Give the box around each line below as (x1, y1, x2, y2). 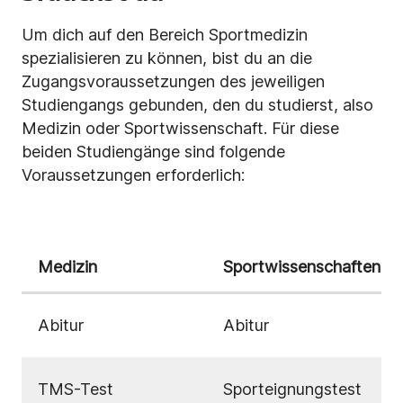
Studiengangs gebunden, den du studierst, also (22, 95, 373, 115)
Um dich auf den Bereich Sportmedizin (22, 25, 308, 45)
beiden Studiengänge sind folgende (22, 142, 285, 162)
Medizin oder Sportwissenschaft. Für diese (22, 119, 339, 139)
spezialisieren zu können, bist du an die (22, 49, 312, 68)
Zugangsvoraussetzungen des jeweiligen (22, 72, 325, 92)
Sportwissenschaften (223, 257, 381, 277)
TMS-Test (38, 380, 113, 399)
